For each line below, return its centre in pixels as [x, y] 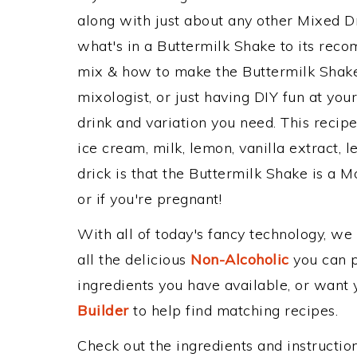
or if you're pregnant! [149, 199]
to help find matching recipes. [233, 310]
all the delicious [134, 259]
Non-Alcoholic [240, 259]
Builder [103, 310]
